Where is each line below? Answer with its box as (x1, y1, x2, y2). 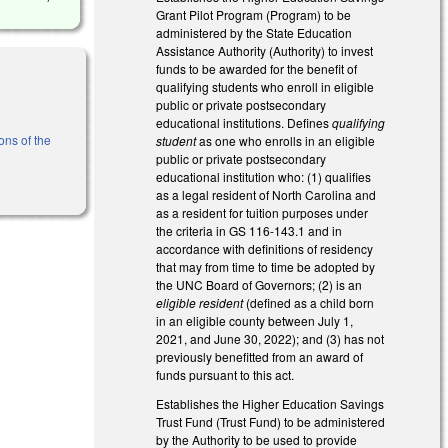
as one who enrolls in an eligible (196, 131, 376, 149)
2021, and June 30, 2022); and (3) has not (156, 329, 385, 347)
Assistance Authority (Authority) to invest (156, 41, 374, 59)
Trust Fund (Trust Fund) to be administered (156, 412, 386, 430)
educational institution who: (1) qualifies (156, 167, 372, 185)
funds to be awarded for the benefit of (156, 59, 358, 77)
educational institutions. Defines (156, 113, 333, 131)
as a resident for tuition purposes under (156, 203, 369, 221)
